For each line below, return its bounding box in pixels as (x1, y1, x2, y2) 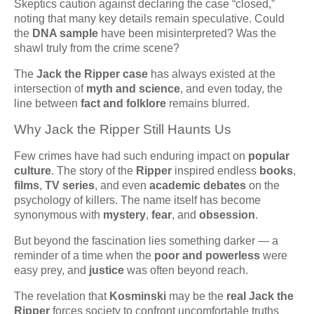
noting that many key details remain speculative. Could (14, 13, 285, 25)
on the (246, 179, 280, 192)
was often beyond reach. (124, 264, 248, 277)
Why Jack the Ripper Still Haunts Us (14, 122, 231, 137)
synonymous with (14, 209, 103, 221)
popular (248, 150, 289, 163)
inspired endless (172, 165, 259, 177)
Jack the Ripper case (36, 68, 148, 81)
